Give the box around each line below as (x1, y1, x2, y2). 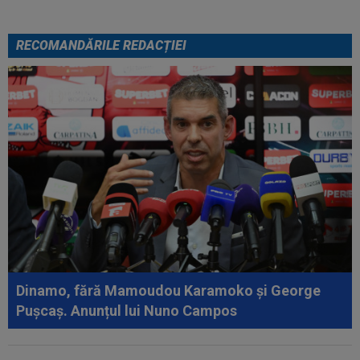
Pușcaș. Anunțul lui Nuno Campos (16, 301, 237, 319)
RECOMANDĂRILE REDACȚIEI (16, 37, 186, 53)
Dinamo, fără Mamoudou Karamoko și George (16, 281, 321, 299)
